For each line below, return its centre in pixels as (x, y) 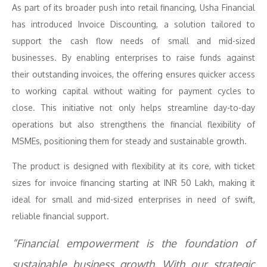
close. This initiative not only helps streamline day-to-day (133, 108)
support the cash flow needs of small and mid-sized (133, 41)
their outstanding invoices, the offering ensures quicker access (133, 74)
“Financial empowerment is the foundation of (133, 243)
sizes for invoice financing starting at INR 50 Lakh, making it (133, 183)
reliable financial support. (60, 216)
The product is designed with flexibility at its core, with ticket (133, 166)
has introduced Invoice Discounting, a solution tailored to (133, 24)
